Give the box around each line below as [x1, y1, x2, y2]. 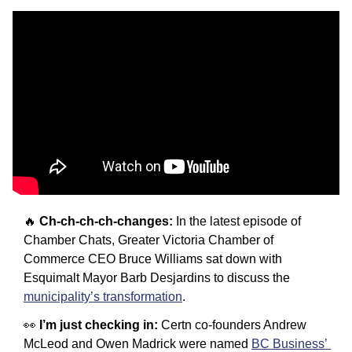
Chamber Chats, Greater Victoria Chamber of [24, 233, 273, 247]
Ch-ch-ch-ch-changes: [39, 214, 173, 228]
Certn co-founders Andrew [161, 317, 306, 332]
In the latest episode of [173, 214, 301, 228]
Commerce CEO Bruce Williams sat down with [24, 251, 282, 266]
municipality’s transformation [24, 289, 182, 303]
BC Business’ [251, 336, 328, 350]
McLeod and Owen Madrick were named [24, 336, 251, 350]
